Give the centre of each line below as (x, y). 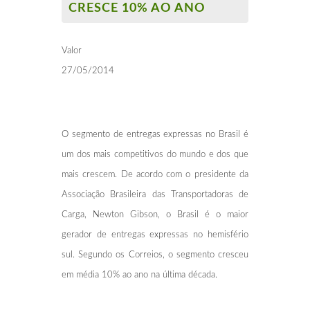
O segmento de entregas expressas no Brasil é (155, 134)
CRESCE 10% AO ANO (137, 8)
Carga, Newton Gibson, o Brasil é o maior (155, 215)
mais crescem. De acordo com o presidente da (155, 174)
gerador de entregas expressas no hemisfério (155, 235)
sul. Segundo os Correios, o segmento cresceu (155, 255)
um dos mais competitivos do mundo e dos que (155, 154)
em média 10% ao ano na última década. (139, 275)
